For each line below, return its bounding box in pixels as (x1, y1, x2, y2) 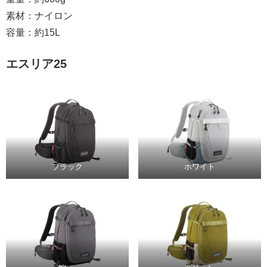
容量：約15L (6, 27, 60, 38)
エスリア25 (6, 57, 67, 71)
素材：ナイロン (6, 11, 73, 21)
